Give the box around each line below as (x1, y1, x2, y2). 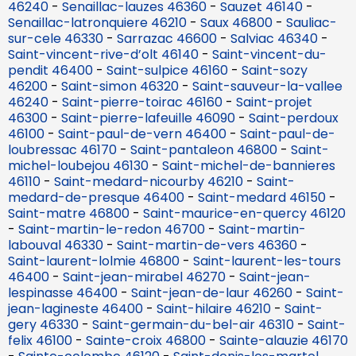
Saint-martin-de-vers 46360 (117, 235, 297, 254)
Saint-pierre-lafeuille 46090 (61, 108, 235, 127)
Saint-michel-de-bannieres (162, 156, 335, 175)
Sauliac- (286, 13, 337, 32)
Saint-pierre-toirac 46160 (62, 92, 222, 111)
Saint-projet (236, 92, 312, 111)
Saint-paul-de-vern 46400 (58, 124, 226, 143)
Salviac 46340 (230, 29, 318, 48)
